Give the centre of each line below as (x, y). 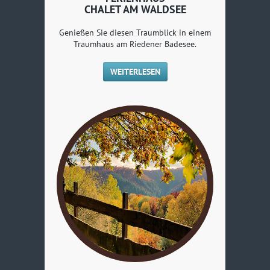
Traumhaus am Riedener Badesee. (135, 44)
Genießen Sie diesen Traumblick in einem (135, 32)
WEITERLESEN (135, 71)
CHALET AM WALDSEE (135, 9)
